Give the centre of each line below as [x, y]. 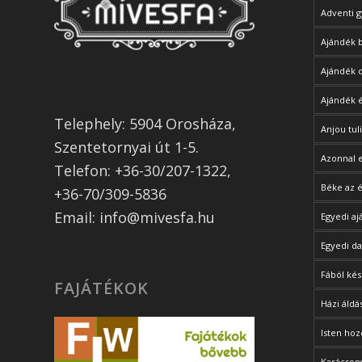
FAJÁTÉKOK [101, 288]
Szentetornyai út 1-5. [126, 147]
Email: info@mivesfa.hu [135, 217]
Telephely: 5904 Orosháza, [145, 123]
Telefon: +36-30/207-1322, [143, 170]
